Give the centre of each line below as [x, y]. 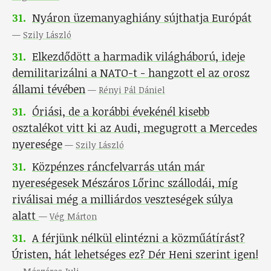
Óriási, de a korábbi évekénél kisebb [121, 112]
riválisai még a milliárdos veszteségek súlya [122, 199]
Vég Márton [73, 217]
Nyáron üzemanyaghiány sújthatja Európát [142, 18]
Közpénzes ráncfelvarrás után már [119, 167]
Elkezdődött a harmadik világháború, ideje [139, 57]
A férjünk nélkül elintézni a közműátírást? [139, 238]
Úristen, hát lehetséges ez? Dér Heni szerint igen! [135, 254]
